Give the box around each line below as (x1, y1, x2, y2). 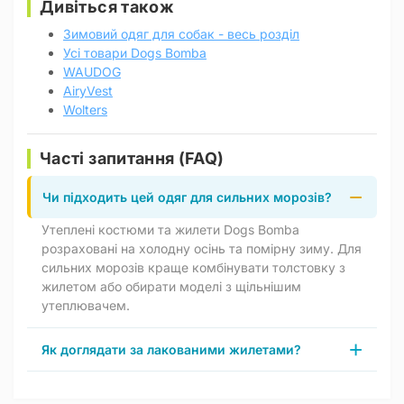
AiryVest (63, 83, 113, 99)
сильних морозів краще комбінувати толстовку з (41, 260, 345, 276)
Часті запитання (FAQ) (40, 149, 225, 169)
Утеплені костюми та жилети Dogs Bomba (41, 222, 299, 238)
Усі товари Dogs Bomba (63, 45, 207, 61)
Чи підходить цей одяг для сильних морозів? (42, 189, 332, 206)
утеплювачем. (41, 298, 130, 314)
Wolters (63, 102, 107, 118)
